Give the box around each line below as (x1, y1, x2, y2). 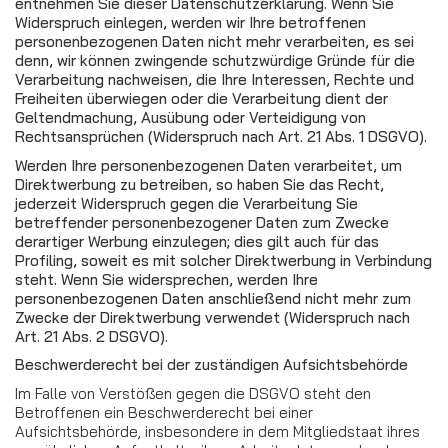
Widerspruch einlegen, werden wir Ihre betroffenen (15, 13, 366, 32)
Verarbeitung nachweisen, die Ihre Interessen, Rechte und (15, 70, 414, 89)
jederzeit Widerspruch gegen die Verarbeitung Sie (15, 193, 358, 213)
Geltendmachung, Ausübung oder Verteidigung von (15, 108, 366, 127)
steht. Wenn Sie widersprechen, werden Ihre (15, 269, 318, 289)
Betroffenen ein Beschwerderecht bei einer (15, 402, 313, 422)
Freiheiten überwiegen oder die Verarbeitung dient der (15, 89, 388, 108)
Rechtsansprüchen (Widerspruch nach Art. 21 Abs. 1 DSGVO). (15, 127, 427, 146)
